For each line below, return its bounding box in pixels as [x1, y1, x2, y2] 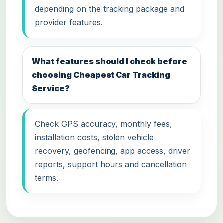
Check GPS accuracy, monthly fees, [35, 118, 172, 129]
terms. [35, 172, 58, 183]
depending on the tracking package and [35, 4, 184, 14]
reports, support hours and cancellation [35, 159, 187, 169]
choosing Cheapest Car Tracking [32, 69, 171, 80]
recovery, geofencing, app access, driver [35, 145, 190, 156]
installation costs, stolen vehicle [35, 132, 154, 142]
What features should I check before [32, 56, 188, 66]
